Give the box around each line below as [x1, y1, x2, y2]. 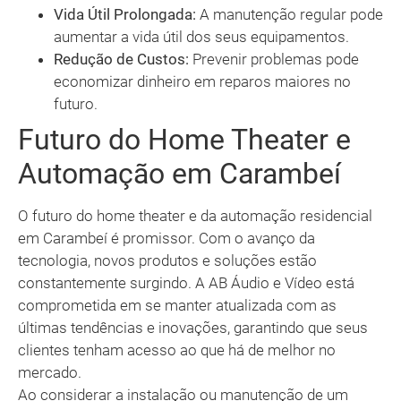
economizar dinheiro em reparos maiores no [54, 73, 351, 91]
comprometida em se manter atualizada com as [18, 296, 337, 315]
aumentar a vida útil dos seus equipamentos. [54, 28, 349, 47]
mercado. [18, 363, 81, 382]
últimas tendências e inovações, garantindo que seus [18, 319, 368, 337]
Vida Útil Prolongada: [54, 5, 196, 24]
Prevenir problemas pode [189, 50, 359, 69]
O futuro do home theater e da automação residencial [18, 207, 372, 226]
